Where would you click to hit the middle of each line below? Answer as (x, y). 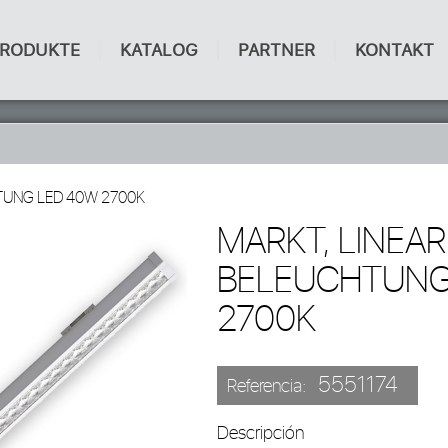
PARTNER (277, 49)
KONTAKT (395, 49)
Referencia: (272, 387)
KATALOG (159, 49)
